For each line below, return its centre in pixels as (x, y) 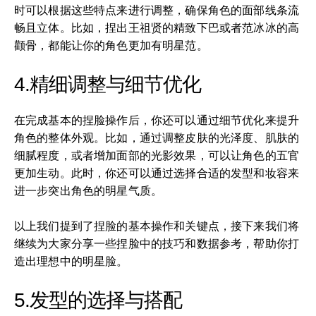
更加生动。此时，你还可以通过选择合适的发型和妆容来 (157, 173)
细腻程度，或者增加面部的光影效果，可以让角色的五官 (157, 155)
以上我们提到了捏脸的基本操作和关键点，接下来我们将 (157, 226)
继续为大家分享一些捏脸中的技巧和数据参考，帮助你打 (157, 243)
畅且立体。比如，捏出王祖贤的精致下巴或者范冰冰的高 (157, 28)
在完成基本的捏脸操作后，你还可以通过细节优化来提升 (157, 120)
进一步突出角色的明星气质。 (89, 190)
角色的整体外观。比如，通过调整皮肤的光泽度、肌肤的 (157, 138)
